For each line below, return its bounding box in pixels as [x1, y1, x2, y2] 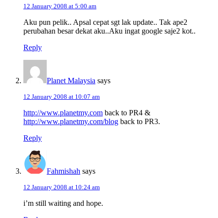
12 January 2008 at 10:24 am [23, 183, 100, 191]
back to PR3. [118, 117, 160, 126]
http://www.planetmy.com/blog [23, 117, 118, 126]
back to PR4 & [103, 109, 150, 117]
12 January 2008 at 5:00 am [23, 2, 96, 10]
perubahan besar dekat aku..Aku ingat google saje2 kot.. [23, 27, 196, 36]
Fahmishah [47, 167, 80, 176]
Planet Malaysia [47, 76, 95, 85]
